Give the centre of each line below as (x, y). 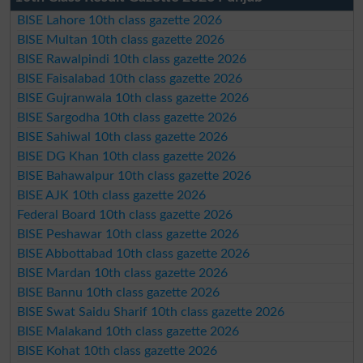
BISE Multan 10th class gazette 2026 (121, 40)
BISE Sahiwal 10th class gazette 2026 (123, 137)
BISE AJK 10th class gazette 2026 (112, 196)
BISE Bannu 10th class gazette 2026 (119, 293)
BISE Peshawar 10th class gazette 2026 (128, 235)
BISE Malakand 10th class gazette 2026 (128, 332)
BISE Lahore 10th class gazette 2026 (120, 21)
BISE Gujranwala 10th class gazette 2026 (133, 98)
